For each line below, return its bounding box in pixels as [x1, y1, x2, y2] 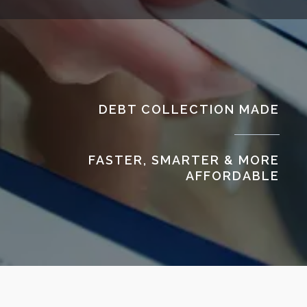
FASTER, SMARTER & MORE [88, 153, 280, 168]
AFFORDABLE [186, 169, 280, 184]
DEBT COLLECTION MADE [99, 102, 280, 117]
